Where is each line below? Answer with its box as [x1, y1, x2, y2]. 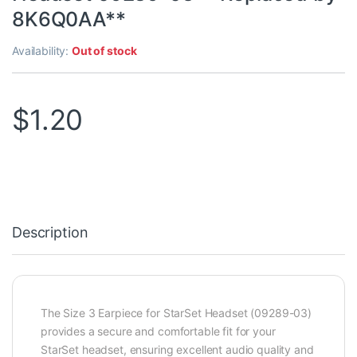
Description [12, 224, 88, 241]
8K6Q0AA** [12, 7, 126, 32]
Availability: [12, 44, 73, 58]
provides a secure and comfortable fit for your [41, 324, 276, 339]
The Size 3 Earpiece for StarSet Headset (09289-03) [41, 306, 312, 320]
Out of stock [72, 44, 137, 58]
